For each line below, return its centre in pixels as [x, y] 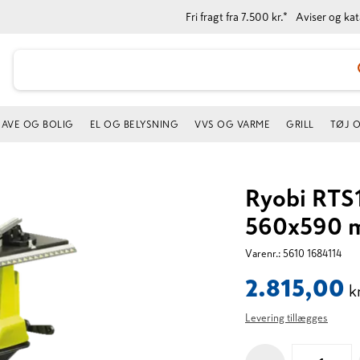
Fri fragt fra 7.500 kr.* [237, 17]
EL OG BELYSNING [134, 124]
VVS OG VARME [232, 124]
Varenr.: [263, 254]
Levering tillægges [286, 318]
